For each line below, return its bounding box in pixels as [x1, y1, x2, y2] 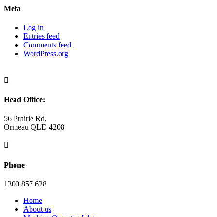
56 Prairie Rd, [4, 114, 46, 123]
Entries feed [23, 31, 60, 40]
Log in [23, 23, 44, 31]
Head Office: [4, 95, 45, 104]
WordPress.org [23, 49, 68, 58]
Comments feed [23, 40, 71, 49]
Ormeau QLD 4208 [4, 123, 64, 132]
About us [23, 204, 51, 213]
